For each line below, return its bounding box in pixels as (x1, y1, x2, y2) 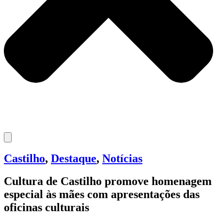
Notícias (102, 152, 142, 165)
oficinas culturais (4, 201, 89, 214)
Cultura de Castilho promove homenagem (4, 175, 212, 188)
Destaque (51, 152, 96, 165)
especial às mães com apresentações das (4, 188, 200, 201)
